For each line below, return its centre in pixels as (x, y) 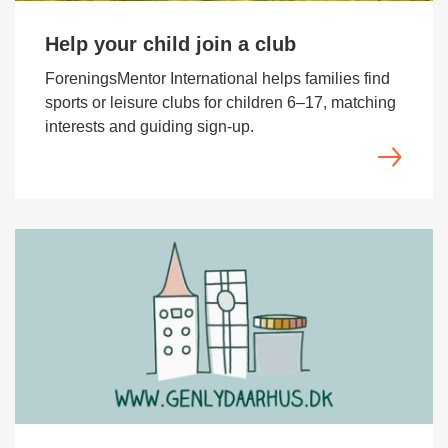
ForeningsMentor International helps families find (217, 78)
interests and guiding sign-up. (149, 126)
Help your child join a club (170, 44)
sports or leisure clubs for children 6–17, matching (220, 102)
